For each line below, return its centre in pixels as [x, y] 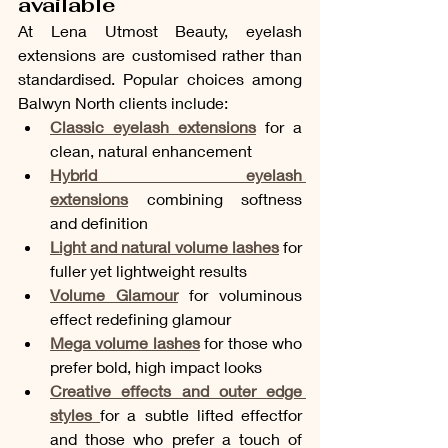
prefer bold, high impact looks [156, 366]
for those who [251, 342]
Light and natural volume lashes [164, 246]
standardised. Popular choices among [160, 78]
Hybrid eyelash [176, 174]
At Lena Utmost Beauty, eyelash [160, 30]
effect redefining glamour [142, 318]
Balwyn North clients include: [123, 102]
